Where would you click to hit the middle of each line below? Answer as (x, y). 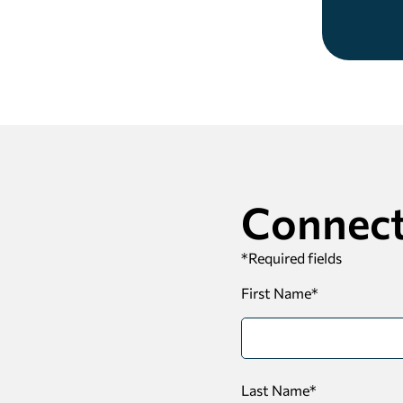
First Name (276, 293)
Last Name (275, 390)
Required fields (295, 258)
